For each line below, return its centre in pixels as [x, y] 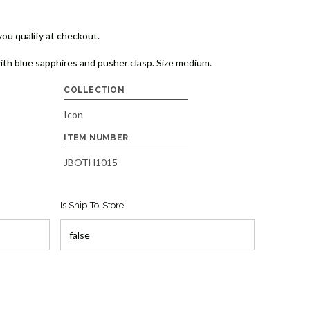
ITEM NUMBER [96, 138]
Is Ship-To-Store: [93, 206]
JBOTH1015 [91, 163]
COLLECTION [94, 90]
